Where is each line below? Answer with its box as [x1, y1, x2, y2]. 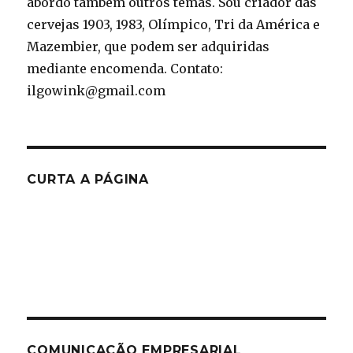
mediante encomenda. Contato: [27, 61, 224, 76]
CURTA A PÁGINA [27, 172, 149, 187]
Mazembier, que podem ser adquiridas [27, 39, 270, 54]
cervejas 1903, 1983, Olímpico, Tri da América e [27, 17, 321, 32]
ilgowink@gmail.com [27, 83, 166, 98]
